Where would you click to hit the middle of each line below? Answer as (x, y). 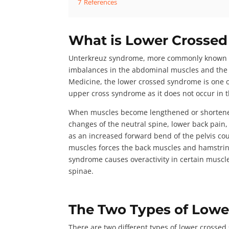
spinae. (83, 171)
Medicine (85, 81)
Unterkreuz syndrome (106, 58)
